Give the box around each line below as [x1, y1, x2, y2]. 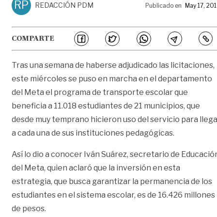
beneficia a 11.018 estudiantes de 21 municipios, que [12, 101, 200, 110]
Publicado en [145, 1, 182, 9]
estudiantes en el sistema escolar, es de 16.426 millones [12, 190, 215, 200]
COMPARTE [12, 35, 54, 42]
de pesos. [12, 203, 46, 213]
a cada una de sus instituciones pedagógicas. [12, 128, 174, 138]
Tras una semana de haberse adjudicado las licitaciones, [12, 60, 215, 70]
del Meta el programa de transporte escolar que [12, 87, 188, 97]
